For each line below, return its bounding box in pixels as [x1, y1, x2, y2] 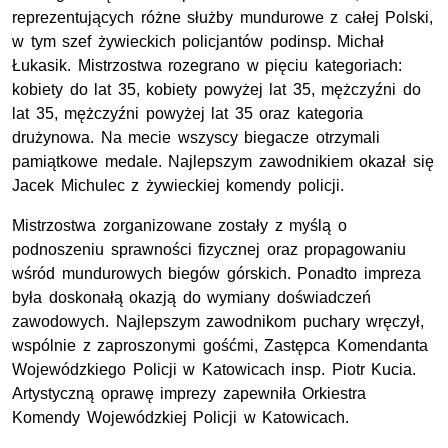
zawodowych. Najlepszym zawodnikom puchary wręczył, [12, 313, 425, 331]
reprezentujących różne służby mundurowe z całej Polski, [12, 9, 434, 27]
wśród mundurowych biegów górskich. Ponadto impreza [12, 265, 421, 283]
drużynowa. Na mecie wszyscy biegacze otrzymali [12, 129, 380, 147]
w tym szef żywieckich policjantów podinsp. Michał [12, 33, 385, 51]
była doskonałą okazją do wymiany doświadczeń [12, 289, 371, 307]
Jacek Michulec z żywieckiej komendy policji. [12, 177, 344, 195]
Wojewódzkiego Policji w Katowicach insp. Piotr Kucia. [12, 361, 417, 379]
